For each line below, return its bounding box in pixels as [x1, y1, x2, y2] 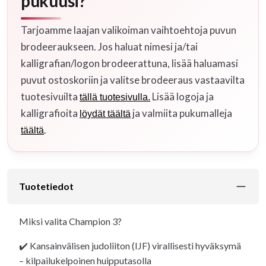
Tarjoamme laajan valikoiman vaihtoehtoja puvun [21, 23, 236, 36]
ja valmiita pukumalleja [131, 106, 232, 119]
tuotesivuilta [21, 90, 80, 103]
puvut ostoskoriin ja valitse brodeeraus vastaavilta [21, 73, 245, 86]
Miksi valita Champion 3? [19, 215, 122, 227]
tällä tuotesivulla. [80, 91, 150, 102]
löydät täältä [80, 108, 131, 119]
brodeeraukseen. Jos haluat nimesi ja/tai [21, 40, 198, 53]
